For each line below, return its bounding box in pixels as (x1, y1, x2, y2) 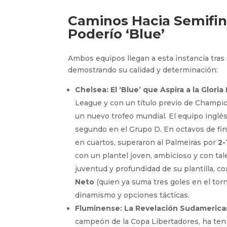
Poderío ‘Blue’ (68, 25, 165, 42)
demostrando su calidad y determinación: (68, 65, 218, 74)
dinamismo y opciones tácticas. (75, 190, 190, 200)
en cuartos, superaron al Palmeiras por (75, 137, 218, 147)
